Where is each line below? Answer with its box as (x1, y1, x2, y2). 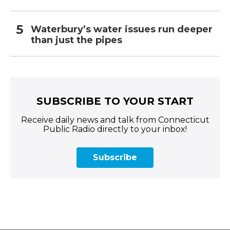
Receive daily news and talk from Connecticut (21, 115, 209, 125)
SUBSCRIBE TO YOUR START (36, 95, 194, 108)
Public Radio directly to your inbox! (43, 124, 187, 135)
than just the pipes (31, 34, 122, 46)
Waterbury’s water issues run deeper (31, 24, 213, 35)
